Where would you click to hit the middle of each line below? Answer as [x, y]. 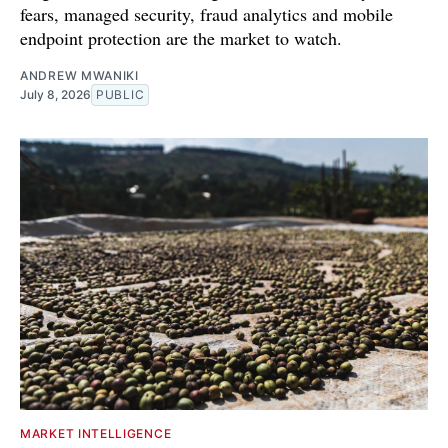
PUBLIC [120, 95]
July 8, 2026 [55, 95]
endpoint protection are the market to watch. [181, 38]
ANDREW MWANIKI [79, 76]
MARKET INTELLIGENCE [96, 434]
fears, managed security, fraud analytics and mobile [206, 14]
